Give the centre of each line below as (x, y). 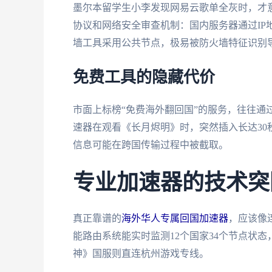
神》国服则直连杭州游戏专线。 (141, 253)
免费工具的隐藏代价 (144, 78)
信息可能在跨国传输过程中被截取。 (151, 145)
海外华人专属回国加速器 (175, 218)
